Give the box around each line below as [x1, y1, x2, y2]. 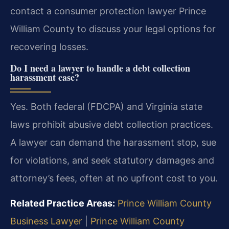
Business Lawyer [10, 216, 82, 226]
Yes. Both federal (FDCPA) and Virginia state [10, 101, 202, 112]
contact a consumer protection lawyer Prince [10, 6, 206, 17]
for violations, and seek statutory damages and [10, 154, 214, 166]
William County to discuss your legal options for [10, 24, 216, 35]
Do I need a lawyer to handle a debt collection [10, 61, 190, 75]
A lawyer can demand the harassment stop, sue [10, 136, 216, 148]
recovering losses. [10, 41, 88, 53]
